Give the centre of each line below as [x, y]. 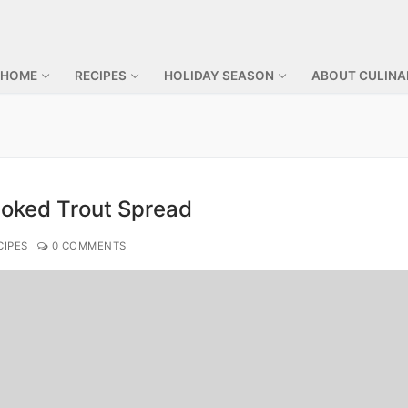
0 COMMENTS [87, 245]
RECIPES [101, 76]
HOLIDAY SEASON [219, 76]
